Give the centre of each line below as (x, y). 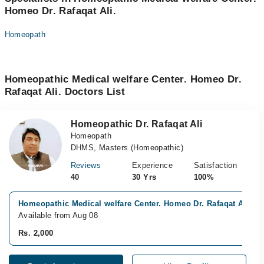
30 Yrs (144, 177)
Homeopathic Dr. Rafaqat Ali (136, 124)
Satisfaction (215, 165)
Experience (152, 165)
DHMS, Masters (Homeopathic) (127, 148)
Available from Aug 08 (58, 215)
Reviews (86, 165)
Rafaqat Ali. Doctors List (65, 92)
